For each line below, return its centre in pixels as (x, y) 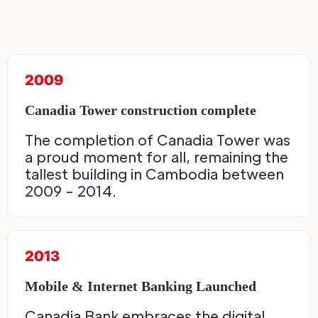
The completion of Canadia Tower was (158, 140)
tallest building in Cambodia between (154, 174)
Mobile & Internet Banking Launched (141, 286)
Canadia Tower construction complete (141, 110)
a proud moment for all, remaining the (157, 157)
